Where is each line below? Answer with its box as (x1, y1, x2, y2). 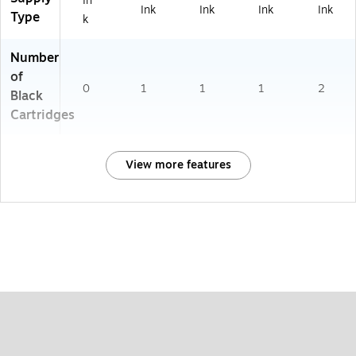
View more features (125, 156, 231, 173)
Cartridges (10, 105, 75, 125)
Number (10, 48, 59, 68)
